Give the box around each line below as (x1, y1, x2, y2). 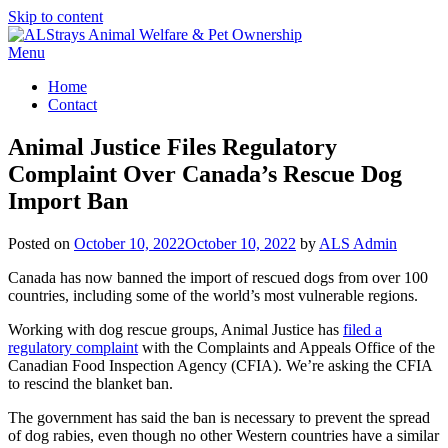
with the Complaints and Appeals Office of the (138, 338, 435, 356)
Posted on (8, 234, 74, 252)
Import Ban (8, 187, 128, 214)
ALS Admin (319, 234, 397, 252)
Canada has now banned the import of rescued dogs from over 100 (8, 268, 428, 286)
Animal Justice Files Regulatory (8, 133, 337, 160)
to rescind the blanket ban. (8, 374, 177, 392)
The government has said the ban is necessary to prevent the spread (8, 408, 430, 426)
